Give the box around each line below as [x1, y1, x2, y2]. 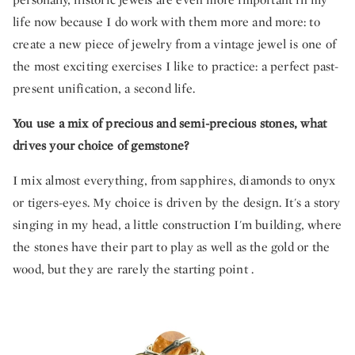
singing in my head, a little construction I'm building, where [13, 216, 342, 234]
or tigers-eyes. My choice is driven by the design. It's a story [13, 194, 341, 212]
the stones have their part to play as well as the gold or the [13, 239, 330, 256]
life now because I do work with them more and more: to [13, 13, 320, 31]
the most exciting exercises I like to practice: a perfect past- [13, 58, 339, 75]
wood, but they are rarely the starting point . [13, 261, 254, 278]
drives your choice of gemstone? [13, 137, 189, 155]
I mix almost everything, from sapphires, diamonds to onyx [13, 172, 336, 189]
